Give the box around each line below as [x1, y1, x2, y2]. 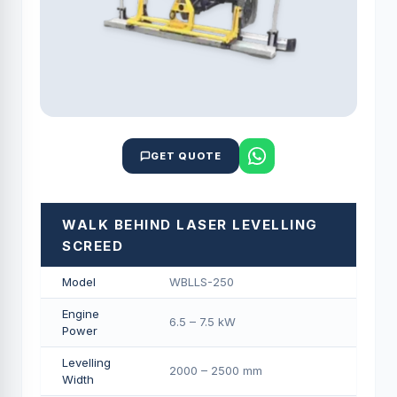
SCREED [62, 237, 123, 254]
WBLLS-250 [169, 275, 234, 289]
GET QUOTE [151, 150, 222, 162]
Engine [62, 307, 99, 321]
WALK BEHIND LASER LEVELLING [62, 216, 318, 233]
